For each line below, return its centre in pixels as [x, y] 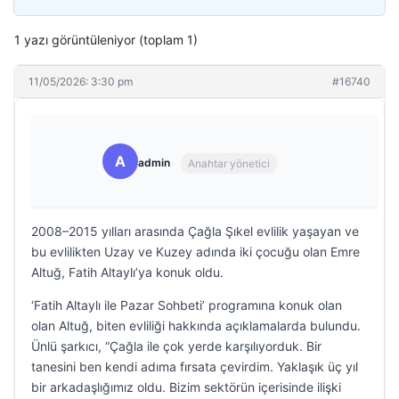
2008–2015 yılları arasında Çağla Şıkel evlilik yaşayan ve [195, 231]
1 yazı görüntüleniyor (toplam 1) [106, 40]
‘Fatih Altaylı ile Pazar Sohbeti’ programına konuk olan [187, 305]
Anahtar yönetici [229, 163]
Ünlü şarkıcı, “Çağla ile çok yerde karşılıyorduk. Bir [176, 346]
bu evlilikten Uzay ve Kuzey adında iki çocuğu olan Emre [195, 252]
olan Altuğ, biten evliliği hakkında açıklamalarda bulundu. [196, 326]
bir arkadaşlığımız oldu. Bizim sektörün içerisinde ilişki [186, 387]
